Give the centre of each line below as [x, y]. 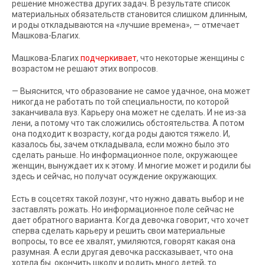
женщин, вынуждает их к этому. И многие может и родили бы [131, 165]
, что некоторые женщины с [190, 58]
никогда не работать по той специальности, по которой [120, 101]
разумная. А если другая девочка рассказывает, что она [122, 252]
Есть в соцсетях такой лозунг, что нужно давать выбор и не [128, 198]
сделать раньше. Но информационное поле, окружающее [125, 155]
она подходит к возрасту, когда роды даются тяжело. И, [121, 133]
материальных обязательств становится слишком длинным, [130, 14]
